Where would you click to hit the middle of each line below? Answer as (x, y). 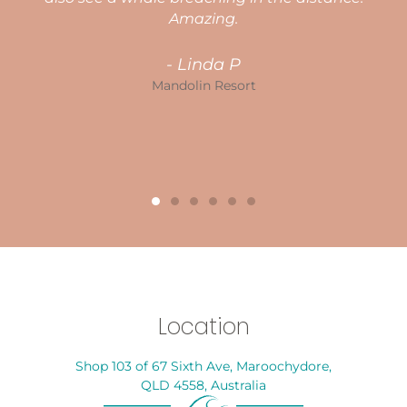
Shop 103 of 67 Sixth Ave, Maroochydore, (203, 367)
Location (203, 327)
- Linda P (203, 65)
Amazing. (203, 19)
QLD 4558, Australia (203, 386)
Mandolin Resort (203, 86)
